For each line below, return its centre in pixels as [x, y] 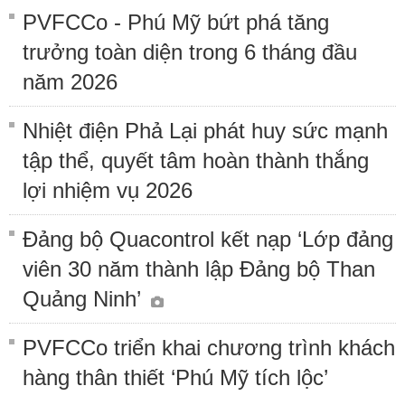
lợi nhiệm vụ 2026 [108, 190]
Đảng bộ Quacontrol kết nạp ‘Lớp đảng [208, 239]
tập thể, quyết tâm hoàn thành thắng [196, 160]
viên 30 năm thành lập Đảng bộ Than [199, 268]
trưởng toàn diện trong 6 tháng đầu [190, 52]
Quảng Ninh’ [85, 298]
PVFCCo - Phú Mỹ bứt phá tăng [176, 22]
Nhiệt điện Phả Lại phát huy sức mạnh [205, 130]
